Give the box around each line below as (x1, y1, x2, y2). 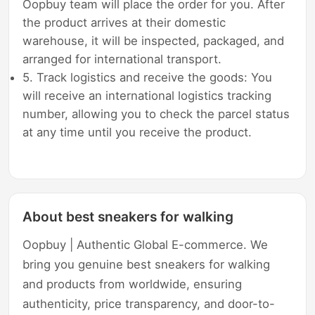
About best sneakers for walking (22, 208, 234, 226)
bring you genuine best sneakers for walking (22, 257, 271, 272)
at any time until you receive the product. (22, 125, 252, 140)
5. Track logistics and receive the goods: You (22, 70, 273, 85)
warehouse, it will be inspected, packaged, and (22, 34, 285, 49)
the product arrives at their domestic (22, 15, 226, 30)
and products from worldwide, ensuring (22, 277, 243, 292)
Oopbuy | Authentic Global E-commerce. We (22, 238, 269, 252)
